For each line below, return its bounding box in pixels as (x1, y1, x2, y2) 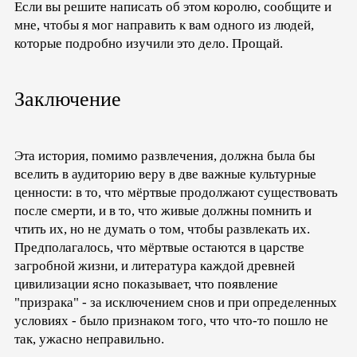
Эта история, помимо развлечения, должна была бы (14, 148, 315, 164)
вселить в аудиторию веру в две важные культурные (14, 167, 316, 182)
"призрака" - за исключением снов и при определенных (14, 295, 337, 311)
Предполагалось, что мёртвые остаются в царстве (14, 240, 304, 256)
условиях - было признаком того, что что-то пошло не (14, 313, 328, 329)
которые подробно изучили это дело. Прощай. (14, 35, 283, 51)
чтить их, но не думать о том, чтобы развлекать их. (14, 222, 310, 237)
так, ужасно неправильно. (14, 331, 164, 347)
